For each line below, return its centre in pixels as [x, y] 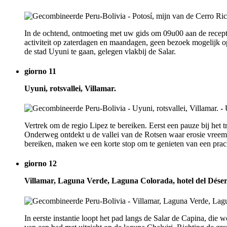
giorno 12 [41, 164]
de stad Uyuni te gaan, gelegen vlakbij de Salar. [100, 51]
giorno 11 [40, 71]
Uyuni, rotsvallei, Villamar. [70, 88]
